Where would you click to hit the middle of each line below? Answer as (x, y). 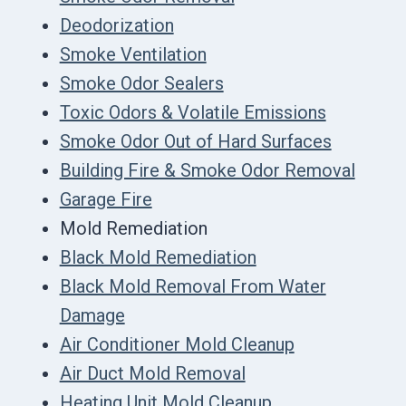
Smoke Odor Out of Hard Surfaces (195, 141)
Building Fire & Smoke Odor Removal (207, 170)
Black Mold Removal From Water (193, 286)
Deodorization (116, 25)
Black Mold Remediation (158, 257)
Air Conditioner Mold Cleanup (177, 344)
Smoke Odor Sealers (141, 83)
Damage (92, 315)
